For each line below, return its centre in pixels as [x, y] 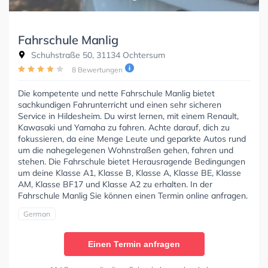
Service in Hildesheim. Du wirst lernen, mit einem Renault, [128, 116]
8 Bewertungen [97, 69]
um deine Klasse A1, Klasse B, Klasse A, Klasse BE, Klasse [130, 173]
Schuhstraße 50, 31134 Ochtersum [97, 55]
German [37, 214]
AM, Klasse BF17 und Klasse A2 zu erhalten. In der [115, 184]
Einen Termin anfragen [134, 244]
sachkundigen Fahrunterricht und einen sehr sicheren [120, 104]
